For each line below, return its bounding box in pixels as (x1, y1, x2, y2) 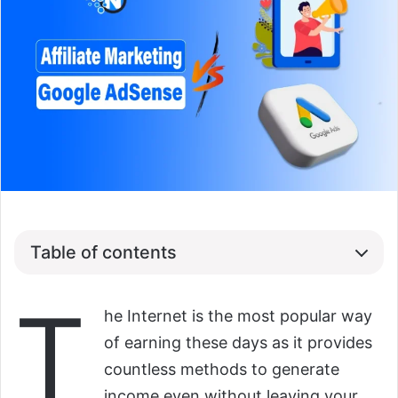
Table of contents (30, 241, 177, 263)
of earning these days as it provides (104, 333, 372, 353)
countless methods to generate (104, 360, 339, 379)
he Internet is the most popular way (104, 306, 372, 326)
